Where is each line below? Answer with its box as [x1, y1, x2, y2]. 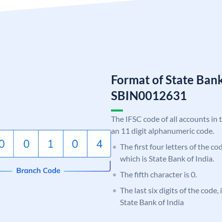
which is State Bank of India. [120, 153, 214, 163]
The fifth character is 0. [120, 169, 197, 179]
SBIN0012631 [111, 88, 187, 103]
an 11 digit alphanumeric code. [111, 125, 214, 135]
